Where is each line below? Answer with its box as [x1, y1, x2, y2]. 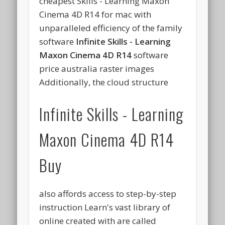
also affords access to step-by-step [39, 188, 177, 200]
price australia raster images [39, 63, 155, 75]
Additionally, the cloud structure [39, 76, 169, 88]
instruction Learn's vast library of [39, 201, 171, 213]
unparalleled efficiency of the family [39, 22, 183, 34]
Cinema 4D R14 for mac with [39, 9, 152, 21]
